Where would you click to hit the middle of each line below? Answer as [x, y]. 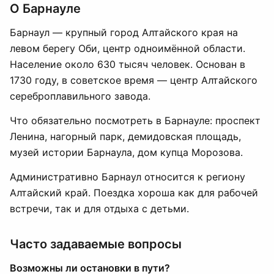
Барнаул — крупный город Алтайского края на [124, 32]
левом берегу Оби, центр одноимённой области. [128, 48]
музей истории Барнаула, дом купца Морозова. [126, 152]
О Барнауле [45, 9]
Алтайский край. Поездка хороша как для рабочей [134, 193]
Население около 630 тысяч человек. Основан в [128, 64]
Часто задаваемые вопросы [96, 244]
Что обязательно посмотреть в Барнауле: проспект [135, 120]
